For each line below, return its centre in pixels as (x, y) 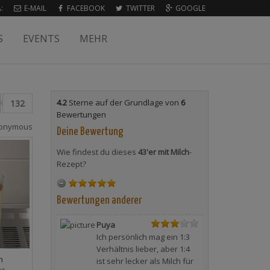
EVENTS (41, 39)
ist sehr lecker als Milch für (145, 261)
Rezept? (71, 164)
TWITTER (139, 8)
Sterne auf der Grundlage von (124, 102)
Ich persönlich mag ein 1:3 (143, 237)
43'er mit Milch (163, 152)
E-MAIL (34, 8)
